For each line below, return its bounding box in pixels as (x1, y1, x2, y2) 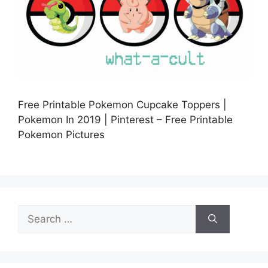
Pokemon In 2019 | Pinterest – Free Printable (18, 113, 233, 126)
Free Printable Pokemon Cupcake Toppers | (18, 98, 227, 111)
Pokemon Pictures (18, 128, 105, 141)
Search (17, 206, 51, 218)
